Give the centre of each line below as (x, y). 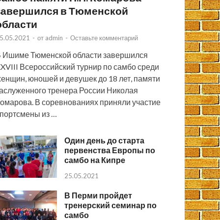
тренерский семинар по (111, 205)
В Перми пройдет (98, 195)
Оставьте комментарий (104, 38)
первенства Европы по (110, 150)
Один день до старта (105, 140)
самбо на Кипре (95, 160)
